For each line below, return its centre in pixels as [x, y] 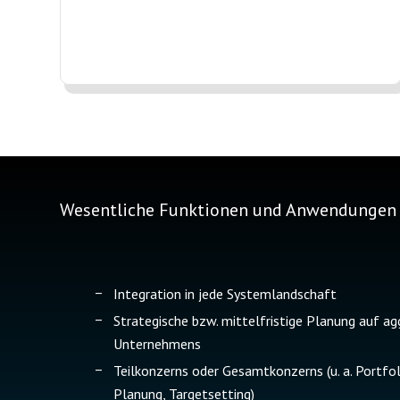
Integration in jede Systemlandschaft [225, 294]
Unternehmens [157, 344]
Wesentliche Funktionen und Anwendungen [228, 210]
